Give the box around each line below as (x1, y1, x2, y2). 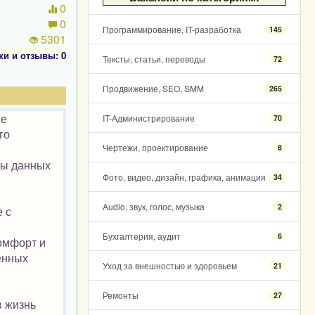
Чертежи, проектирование (102, 141, 208, 153)
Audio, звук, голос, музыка (102, 200, 205, 212)
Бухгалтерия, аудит (102, 230, 181, 242)
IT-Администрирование (102, 112, 195, 124)
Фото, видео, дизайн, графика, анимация (102, 171, 266, 183)
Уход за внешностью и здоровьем (102, 259, 237, 271)
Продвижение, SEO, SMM (102, 82, 204, 94)
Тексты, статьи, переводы (102, 53, 205, 65)
